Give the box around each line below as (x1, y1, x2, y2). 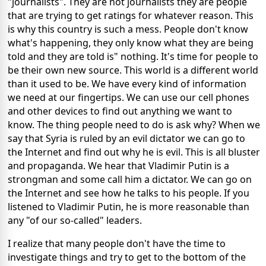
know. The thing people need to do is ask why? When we (8, 118, 260, 131)
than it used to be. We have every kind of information (8, 77, 246, 90)
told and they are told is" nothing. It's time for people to (8, 49, 258, 63)
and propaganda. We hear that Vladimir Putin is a (8, 159, 229, 172)
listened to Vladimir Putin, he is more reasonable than (8, 199, 249, 213)
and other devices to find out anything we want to (8, 104, 232, 118)
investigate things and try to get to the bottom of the (8, 250, 246, 264)
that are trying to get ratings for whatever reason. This (8, 8, 254, 22)
